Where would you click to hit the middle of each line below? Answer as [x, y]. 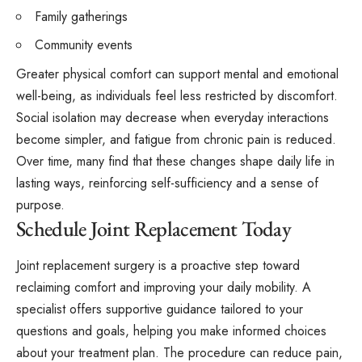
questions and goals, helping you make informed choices [171, 331]
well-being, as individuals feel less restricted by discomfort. [177, 95]
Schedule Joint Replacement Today [154, 228]
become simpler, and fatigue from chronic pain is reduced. [176, 139]
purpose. [40, 204]
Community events [84, 45]
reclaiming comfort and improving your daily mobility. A [164, 288]
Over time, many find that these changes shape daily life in [175, 161]
